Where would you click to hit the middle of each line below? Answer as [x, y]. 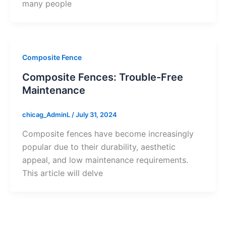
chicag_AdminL [47, 115]
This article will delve [63, 173]
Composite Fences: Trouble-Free [103, 77]
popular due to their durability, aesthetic [99, 147]
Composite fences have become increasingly [108, 133]
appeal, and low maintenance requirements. [105, 160]
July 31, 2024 [96, 115]
